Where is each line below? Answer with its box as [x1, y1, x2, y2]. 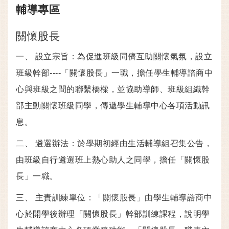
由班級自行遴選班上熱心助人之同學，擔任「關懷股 [16, 155, 210, 165]
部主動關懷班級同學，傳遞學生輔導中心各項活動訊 [16, 101, 210, 110]
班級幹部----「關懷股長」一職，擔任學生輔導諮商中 [16, 68, 213, 78]
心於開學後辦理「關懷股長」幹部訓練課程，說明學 [16, 210, 210, 219]
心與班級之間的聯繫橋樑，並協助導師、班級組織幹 [16, 85, 210, 94]
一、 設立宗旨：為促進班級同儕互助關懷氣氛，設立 [16, 52, 212, 61]
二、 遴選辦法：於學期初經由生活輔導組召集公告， [16, 139, 212, 148]
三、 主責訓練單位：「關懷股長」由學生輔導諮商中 [16, 193, 212, 202]
